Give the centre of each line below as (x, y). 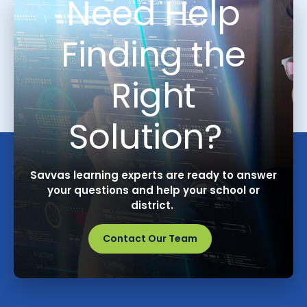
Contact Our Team (150, 238)
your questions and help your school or (153, 190)
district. (153, 205)
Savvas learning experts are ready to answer (153, 175)
